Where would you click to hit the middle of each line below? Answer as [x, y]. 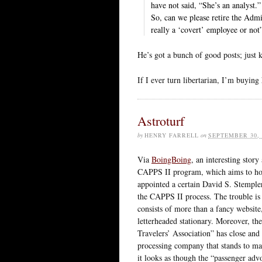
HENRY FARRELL [172, 135]
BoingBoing [171, 159]
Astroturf [161, 120]
